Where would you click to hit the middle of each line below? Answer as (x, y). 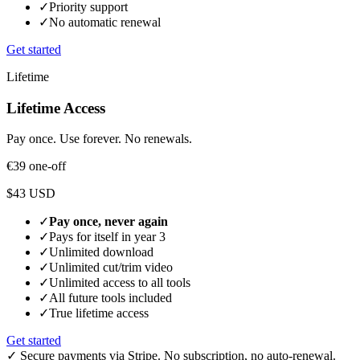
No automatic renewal (105, 22)
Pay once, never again (108, 222)
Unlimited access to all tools (120, 283)
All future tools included (110, 298)
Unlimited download (101, 252)
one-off (47, 166)
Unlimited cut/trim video (111, 268)
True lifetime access (99, 313)
